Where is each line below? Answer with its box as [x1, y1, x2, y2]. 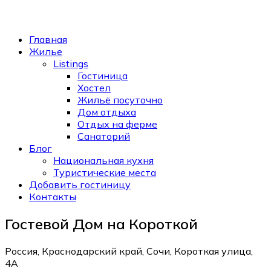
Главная [29, 33, 67, 45]
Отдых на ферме [77, 118, 157, 130]
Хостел [77, 82, 111, 94]
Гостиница [77, 70, 128, 82]
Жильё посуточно [77, 94, 163, 106]
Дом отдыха [77, 106, 136, 118]
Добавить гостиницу [29, 178, 131, 191]
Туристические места [53, 166, 156, 178]
